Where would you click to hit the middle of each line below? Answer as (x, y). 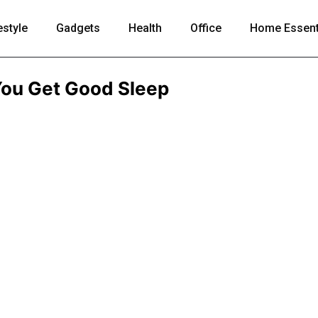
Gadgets (78, 28)
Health (145, 28)
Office (206, 28)
